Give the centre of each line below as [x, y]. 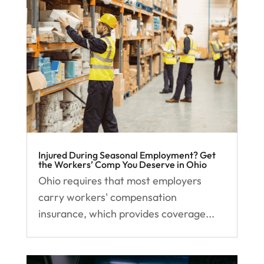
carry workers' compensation [107, 197]
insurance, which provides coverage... [126, 214]
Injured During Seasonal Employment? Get [127, 155]
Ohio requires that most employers [120, 181]
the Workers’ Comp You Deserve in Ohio [122, 165]
